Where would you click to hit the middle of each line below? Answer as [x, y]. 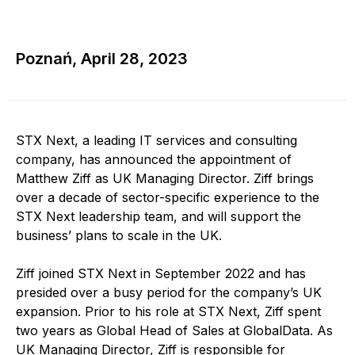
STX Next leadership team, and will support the [158, 216]
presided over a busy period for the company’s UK [169, 292]
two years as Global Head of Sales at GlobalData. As [174, 330]
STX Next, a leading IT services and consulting [157, 140]
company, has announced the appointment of [154, 159]
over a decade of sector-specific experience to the [168, 197]
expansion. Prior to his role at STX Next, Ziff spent [168, 311]
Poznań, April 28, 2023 [102, 59]
